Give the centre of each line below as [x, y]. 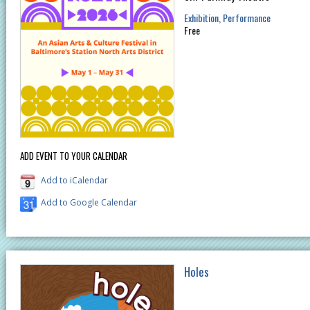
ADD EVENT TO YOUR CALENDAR [74, 156]
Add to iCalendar [74, 181]
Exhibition [201, 18]
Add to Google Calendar [89, 203]
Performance [246, 18]
